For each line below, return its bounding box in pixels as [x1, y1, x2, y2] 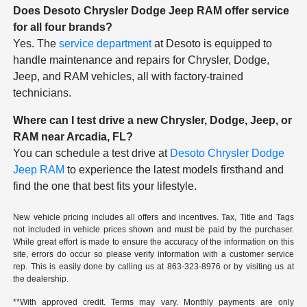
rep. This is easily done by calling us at [13, 261, 167, 271]
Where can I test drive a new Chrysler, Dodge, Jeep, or [13, 114, 293, 126]
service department [59, 37, 152, 49]
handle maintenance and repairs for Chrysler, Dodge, [13, 53, 270, 66]
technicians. [13, 86, 72, 99]
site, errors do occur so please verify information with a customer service [13, 249, 294, 259]
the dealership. [13, 273, 69, 284]
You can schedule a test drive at [13, 147, 171, 159]
